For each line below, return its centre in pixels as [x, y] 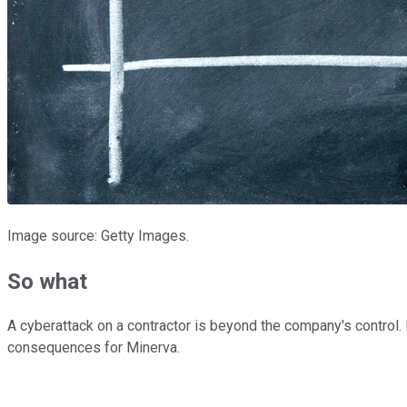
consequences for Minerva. [95, 348]
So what [47, 281]
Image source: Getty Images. [98, 235]
